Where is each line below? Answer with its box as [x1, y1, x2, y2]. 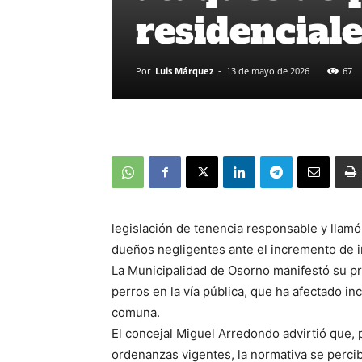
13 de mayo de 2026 [226, 65, 309, 77]
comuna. [112, 305, 160, 320]
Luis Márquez [155, 65, 213, 77]
